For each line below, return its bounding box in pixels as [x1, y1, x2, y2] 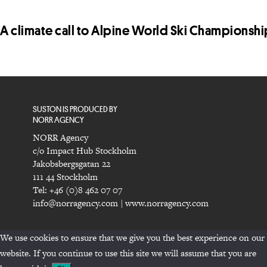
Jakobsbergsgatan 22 [33, 157, 110, 170]
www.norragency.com [125, 197, 209, 210]
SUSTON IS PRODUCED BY [33, 103, 117, 115]
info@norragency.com [33, 197, 118, 210]
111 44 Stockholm [33, 170, 98, 184]
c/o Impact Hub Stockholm [33, 144, 136, 157]
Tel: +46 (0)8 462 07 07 [33, 184, 122, 197]
